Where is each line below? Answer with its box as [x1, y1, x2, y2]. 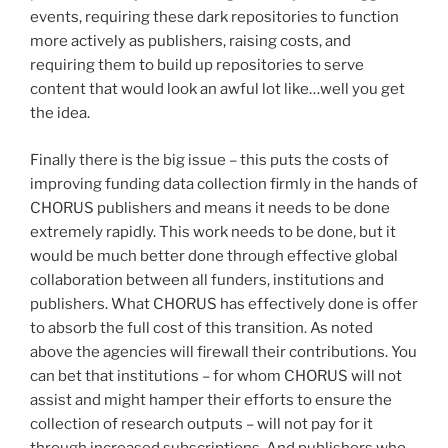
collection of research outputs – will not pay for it [30, 414, 373, 433]
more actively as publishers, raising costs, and [30, 32, 351, 51]
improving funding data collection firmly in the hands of [30, 174, 418, 193]
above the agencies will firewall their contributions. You [30, 342, 417, 361]
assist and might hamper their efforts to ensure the [30, 390, 392, 409]
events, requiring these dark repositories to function [30, 8, 399, 27]
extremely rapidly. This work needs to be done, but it [30, 222, 396, 241]
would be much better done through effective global [30, 246, 398, 265]
